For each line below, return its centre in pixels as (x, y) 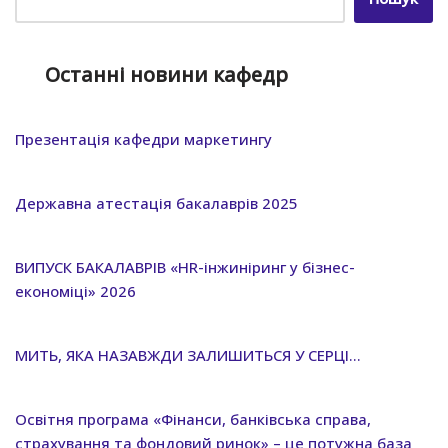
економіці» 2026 (75, 290)
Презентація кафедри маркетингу (143, 138)
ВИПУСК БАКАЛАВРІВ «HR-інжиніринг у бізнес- (185, 266)
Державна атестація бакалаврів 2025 (156, 202)
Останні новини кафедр (166, 74)
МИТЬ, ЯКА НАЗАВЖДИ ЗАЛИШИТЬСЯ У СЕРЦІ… (188, 354)
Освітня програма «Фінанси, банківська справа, (193, 418)
